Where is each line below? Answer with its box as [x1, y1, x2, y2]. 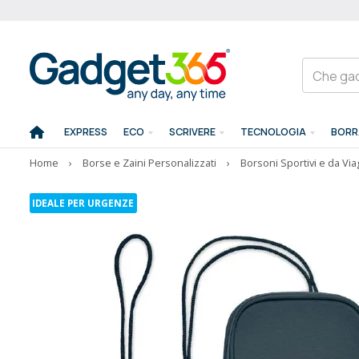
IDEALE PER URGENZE [32, 196, 135, 209]
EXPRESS [64, 125, 108, 139]
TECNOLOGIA [240, 125, 307, 139]
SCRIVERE [169, 125, 216, 139]
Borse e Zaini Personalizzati [83, 155, 216, 170]
